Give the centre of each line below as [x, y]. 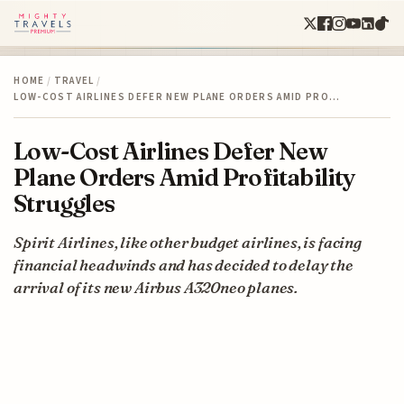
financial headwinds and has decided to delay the [184, 264]
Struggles [64, 203]
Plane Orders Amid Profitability [185, 177]
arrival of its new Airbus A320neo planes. [156, 287]
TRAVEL [74, 80]
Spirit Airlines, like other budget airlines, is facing [188, 242]
